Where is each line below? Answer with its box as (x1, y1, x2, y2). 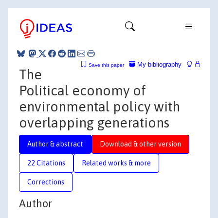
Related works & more (82, 159, 151, 167)
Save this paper (89, 62, 124, 68)
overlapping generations (19, 114, 169, 130)
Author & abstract (27, 140, 83, 148)
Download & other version (100, 140, 181, 148)
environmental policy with (19, 98, 180, 114)
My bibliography (135, 60, 182, 68)
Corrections (27, 178, 64, 186)
